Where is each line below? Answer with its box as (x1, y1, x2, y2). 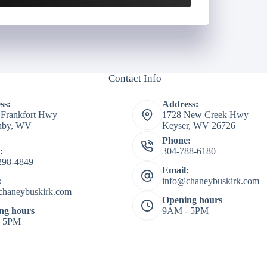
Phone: (162, 135, 191, 146)
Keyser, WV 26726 (162, 120, 235, 131)
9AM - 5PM (162, 206, 209, 216)
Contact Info (108, 73, 162, 85)
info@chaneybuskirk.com (162, 176, 259, 187)
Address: (162, 99, 198, 110)
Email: (162, 165, 189, 176)
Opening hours (162, 195, 222, 206)
